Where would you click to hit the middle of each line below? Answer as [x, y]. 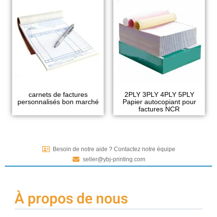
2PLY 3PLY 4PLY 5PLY [159, 94]
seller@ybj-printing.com [114, 159]
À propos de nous [71, 199]
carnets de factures [58, 94]
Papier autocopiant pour [159, 101]
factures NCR [159, 109]
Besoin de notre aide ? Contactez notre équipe [114, 149]
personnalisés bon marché [58, 101]
